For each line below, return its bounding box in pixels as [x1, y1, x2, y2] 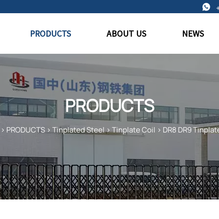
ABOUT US [107, 27, 147, 39]
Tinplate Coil [111, 125, 155, 135]
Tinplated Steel [52, 125, 105, 135]
